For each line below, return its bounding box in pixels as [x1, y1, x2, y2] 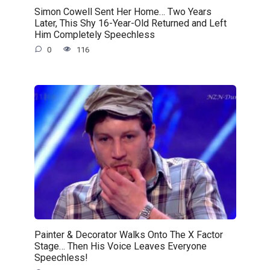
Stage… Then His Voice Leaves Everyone [34, 240, 207, 252]
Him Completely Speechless [34, 28, 155, 40]
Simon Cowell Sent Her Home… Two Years [34, 5, 212, 17]
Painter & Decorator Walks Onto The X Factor [34, 228, 223, 240]
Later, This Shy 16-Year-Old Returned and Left [34, 17, 227, 29]
